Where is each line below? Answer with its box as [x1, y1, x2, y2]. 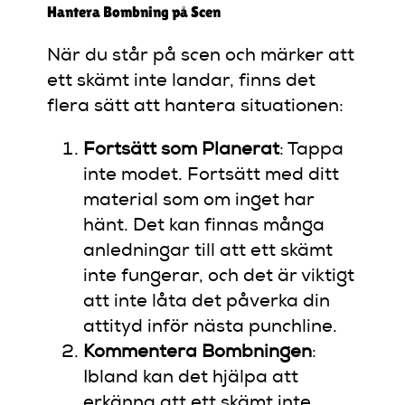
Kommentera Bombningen [83, 344, 313, 363]
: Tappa [279, 141, 344, 160]
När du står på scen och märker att [47, 47, 355, 66]
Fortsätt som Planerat [83, 141, 280, 160]
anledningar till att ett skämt [83, 242, 334, 261]
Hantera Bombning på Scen [47, 2, 221, 21]
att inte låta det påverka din [83, 293, 331, 312]
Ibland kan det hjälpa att [83, 369, 299, 388]
